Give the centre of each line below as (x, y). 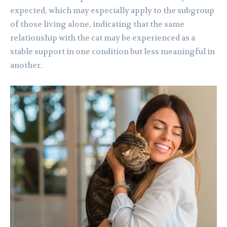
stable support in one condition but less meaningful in (112, 52)
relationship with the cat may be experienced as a (103, 38)
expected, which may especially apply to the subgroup (112, 11)
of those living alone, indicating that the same (97, 25)
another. (26, 66)
